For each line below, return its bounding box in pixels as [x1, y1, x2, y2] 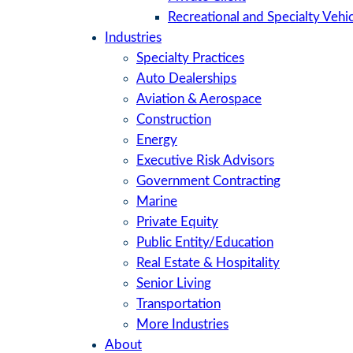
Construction [136, 113, 211, 127]
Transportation [136, 297, 221, 311]
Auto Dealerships [136, 72, 236, 86]
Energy [136, 133, 177, 147]
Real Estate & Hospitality [136, 256, 280, 270]
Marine [136, 195, 177, 209]
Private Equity [136, 215, 218, 229]
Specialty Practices [136, 51, 244, 65]
